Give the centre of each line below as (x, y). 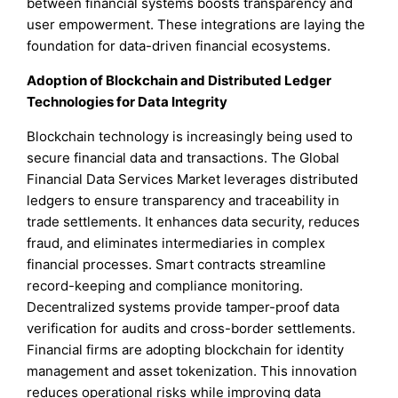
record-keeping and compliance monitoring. (165, 286)
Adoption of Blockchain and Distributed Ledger (179, 81)
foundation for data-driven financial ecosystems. (179, 46)
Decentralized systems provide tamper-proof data (183, 307)
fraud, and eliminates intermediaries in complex (176, 243)
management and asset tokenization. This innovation (192, 371)
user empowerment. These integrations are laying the (196, 25)
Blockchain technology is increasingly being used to (190, 137)
